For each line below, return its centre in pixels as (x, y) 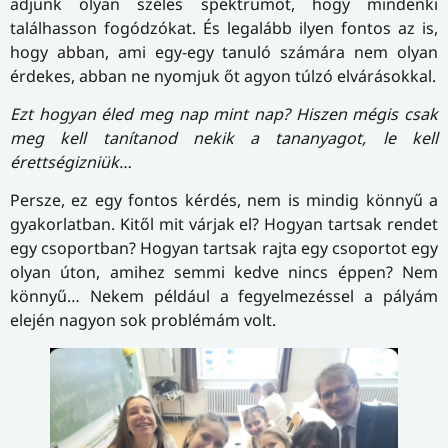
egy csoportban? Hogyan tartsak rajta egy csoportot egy (224, 248)
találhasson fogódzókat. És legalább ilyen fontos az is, (224, 27)
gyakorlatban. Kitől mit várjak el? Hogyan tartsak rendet (224, 224)
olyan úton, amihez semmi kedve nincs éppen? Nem (224, 272)
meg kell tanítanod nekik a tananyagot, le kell (224, 137)
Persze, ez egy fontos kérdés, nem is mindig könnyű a (224, 200)
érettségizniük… (71, 161)
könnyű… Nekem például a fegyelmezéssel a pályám (224, 296)
